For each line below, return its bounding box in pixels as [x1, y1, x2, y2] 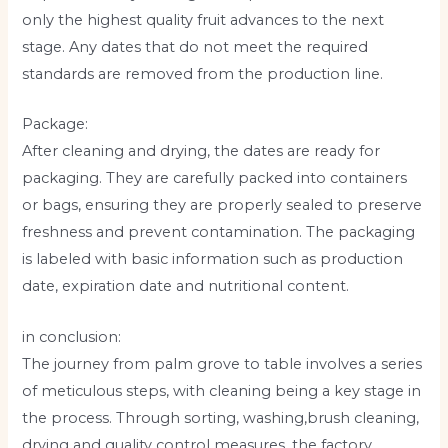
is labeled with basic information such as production [22, 250, 404, 269]
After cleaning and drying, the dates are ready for [22, 142, 381, 161]
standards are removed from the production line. [22, 65, 384, 84]
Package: [22, 115, 89, 134]
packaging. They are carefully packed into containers [22, 169, 408, 188]
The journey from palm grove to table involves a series [22, 354, 423, 373]
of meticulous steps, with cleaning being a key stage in [22, 381, 422, 400]
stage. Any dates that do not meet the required [22, 38, 369, 57]
